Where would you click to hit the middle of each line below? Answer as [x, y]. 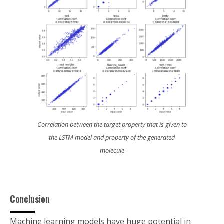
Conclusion [32, 199]
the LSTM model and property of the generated [112, 137]
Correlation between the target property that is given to [112, 124]
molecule [112, 150]
